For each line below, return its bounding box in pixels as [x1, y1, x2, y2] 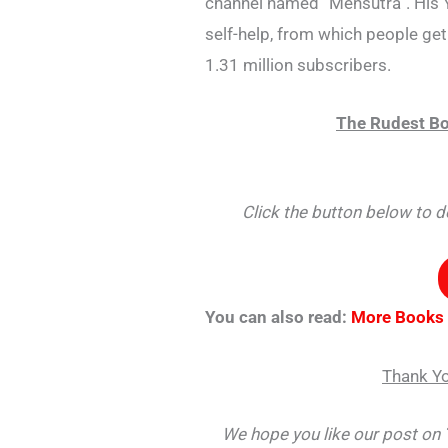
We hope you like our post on [221, 423, 444, 444]
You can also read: [205, 307, 352, 328]
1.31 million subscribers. [205, 54, 392, 75]
